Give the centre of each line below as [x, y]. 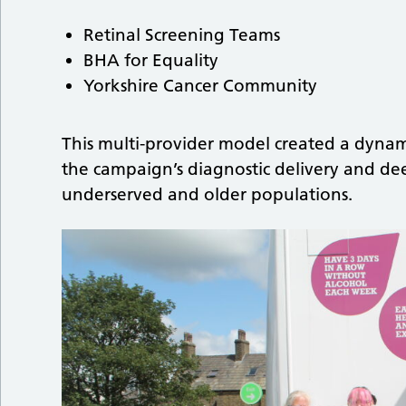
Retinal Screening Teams [184, 35]
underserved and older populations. [210, 195]
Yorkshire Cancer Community [203, 86]
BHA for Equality [154, 61]
